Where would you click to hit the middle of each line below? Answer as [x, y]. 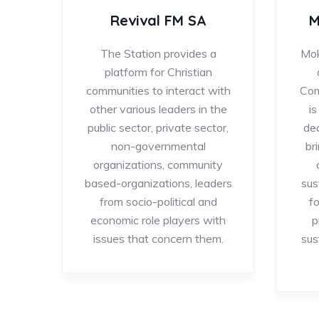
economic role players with [158, 220]
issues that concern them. [158, 238]
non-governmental [158, 146]
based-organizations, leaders [158, 183]
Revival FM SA [158, 20]
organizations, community [158, 164]
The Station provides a [158, 53]
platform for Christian [158, 72]
